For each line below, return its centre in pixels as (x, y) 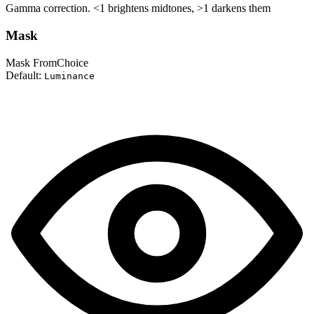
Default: (25, 75)
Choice (73, 62)
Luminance (69, 76)
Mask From (31, 62)
